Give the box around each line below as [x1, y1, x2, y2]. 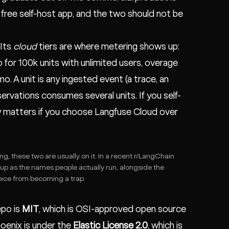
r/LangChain [134, 153, 174, 160]
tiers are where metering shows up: [37, 42, 179, 51]
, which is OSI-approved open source [39, 204, 186, 214]
